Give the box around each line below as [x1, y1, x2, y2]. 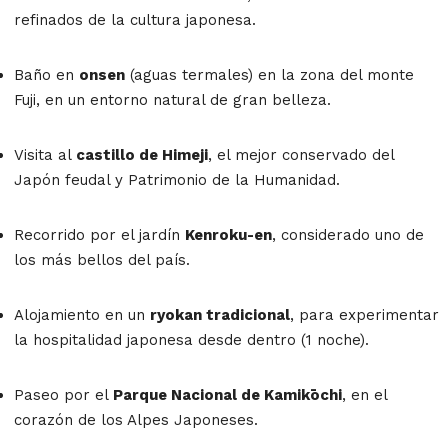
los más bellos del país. [14, 250, 190, 269]
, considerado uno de [272, 225, 424, 244]
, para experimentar [290, 305, 439, 324]
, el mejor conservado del [208, 145, 394, 164]
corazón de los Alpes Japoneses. [14, 410, 258, 429]
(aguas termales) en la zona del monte [125, 65, 414, 84]
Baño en [14, 65, 79, 84]
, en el [342, 385, 387, 404]
